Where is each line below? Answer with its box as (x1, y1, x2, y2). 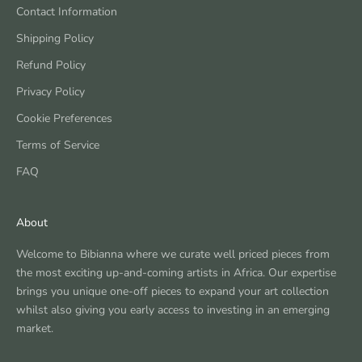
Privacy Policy (16, 84, 85, 100)
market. (16, 321, 53, 337)
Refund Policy (16, 57, 86, 74)
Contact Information (16, 4, 117, 20)
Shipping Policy (16, 31, 94, 47)
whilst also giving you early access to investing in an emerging (16, 302, 330, 318)
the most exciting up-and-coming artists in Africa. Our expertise (16, 265, 336, 281)
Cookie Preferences (16, 111, 112, 127)
